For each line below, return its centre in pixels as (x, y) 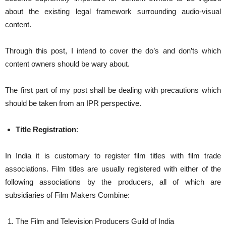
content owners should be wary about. (67, 64)
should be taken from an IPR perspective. (73, 103)
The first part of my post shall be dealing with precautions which (113, 90)
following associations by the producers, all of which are (113, 182)
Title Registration (46, 129)
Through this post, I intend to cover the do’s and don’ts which (113, 51)
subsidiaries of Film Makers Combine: (67, 195)
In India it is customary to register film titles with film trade (113, 156)
